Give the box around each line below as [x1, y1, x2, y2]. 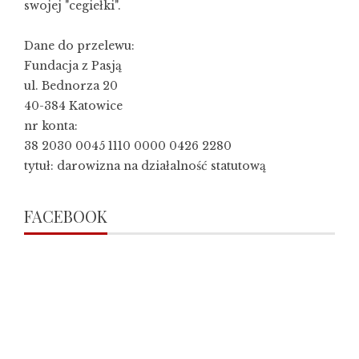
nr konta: [24, 119, 78, 134]
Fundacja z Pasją [24, 58, 122, 74]
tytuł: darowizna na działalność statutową [24, 159, 266, 174]
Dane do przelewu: [24, 38, 135, 54]
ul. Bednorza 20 [24, 79, 118, 94]
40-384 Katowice [24, 99, 123, 114]
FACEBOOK [24, 205, 107, 228]
